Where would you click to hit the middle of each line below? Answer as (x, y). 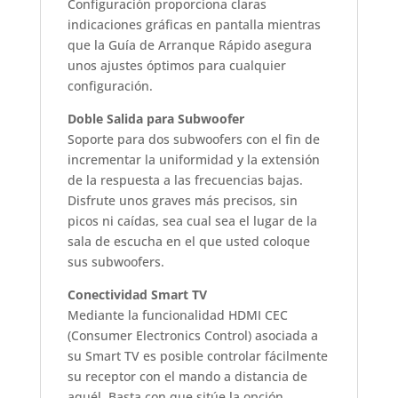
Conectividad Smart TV (137, 294)
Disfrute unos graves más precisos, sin (182, 200)
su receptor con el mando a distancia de (187, 376)
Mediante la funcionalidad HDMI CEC (177, 314)
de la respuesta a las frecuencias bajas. (185, 179)
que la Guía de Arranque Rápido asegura (189, 44)
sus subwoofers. (115, 261)
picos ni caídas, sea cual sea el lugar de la (192, 220)
